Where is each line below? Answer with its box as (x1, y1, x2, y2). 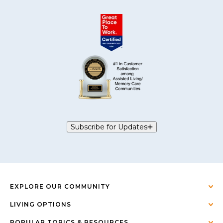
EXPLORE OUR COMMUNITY (10, 183, 110, 190)
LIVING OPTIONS (10, 201, 71, 208)
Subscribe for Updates (70, 122, 147, 131)
